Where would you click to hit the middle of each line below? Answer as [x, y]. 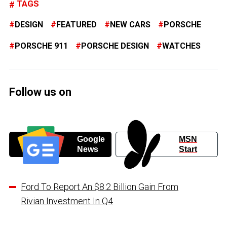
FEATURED [77, 24]
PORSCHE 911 [41, 46]
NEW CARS [130, 24]
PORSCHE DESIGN [115, 46]
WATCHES [181, 46]
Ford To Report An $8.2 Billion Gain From [100, 187]
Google [91, 139]
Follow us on [40, 92]
